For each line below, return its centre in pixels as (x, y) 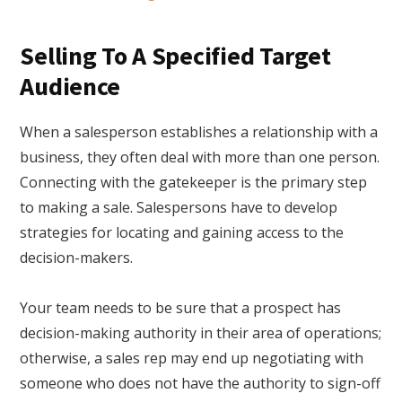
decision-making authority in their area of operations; (201, 333)
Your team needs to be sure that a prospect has (181, 308)
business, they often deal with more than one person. (200, 157)
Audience (70, 87)
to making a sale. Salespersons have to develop (179, 208)
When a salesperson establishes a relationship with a (199, 132)
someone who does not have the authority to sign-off (201, 384)
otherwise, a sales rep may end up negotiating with (192, 358)
